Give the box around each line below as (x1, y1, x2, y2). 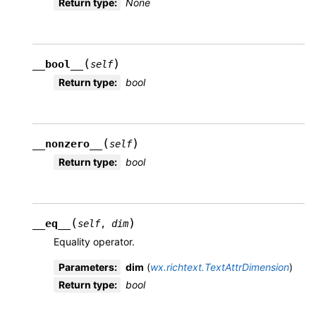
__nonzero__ (32, 138, 102, 151)
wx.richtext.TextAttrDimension (150, 261, 289, 274)
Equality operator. (54, 236, 135, 248)
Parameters (59, 261, 114, 274)
